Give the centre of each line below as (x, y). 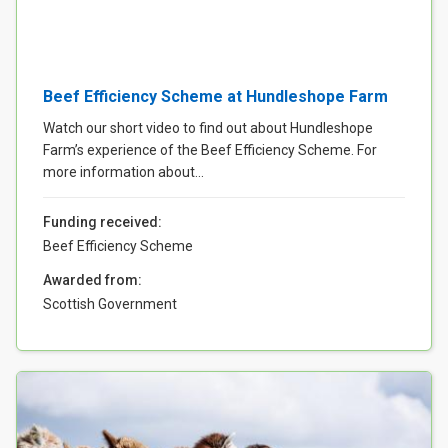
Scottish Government (110, 304)
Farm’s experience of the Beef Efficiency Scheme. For (210, 150)
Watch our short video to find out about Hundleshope (208, 128)
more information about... (123, 172)
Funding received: (102, 222)
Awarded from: (92, 280)
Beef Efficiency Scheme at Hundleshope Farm (215, 97)
